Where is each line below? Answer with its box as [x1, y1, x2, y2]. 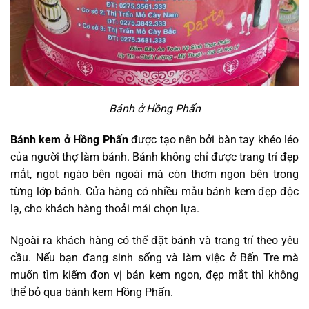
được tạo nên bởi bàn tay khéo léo [128, 133, 299, 147]
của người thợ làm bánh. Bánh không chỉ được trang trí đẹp [10, 150, 299, 164]
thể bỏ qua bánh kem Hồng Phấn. [10, 286, 173, 299]
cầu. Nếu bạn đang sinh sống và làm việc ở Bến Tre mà [10, 251, 299, 265]
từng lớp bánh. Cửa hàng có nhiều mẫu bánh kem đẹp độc [10, 185, 299, 199]
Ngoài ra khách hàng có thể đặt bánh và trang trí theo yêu [10, 234, 299, 248]
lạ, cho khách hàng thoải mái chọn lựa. [10, 202, 199, 216]
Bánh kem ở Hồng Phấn [10, 133, 128, 147]
